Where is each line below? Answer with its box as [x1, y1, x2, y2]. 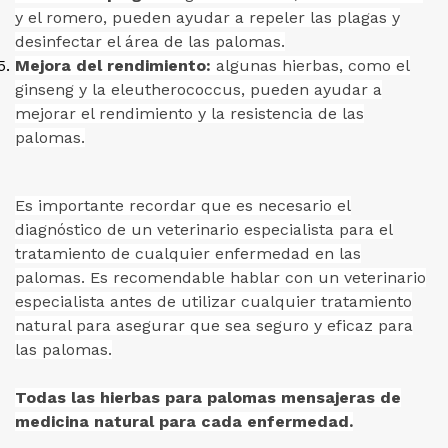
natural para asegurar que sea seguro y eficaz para [15, 316, 413, 335]
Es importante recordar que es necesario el [15, 196, 351, 215]
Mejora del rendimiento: [15, 56, 211, 75]
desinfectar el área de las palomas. [15, 32, 285, 51]
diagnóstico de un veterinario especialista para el [15, 220, 393, 239]
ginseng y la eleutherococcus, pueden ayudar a [15, 80, 382, 99]
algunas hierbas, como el [211, 56, 410, 75]
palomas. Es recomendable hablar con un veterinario [15, 268, 426, 287]
